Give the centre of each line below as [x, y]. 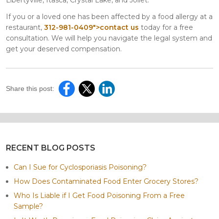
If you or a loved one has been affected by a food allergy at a [109, 16]
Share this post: [30, 88]
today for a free [166, 27]
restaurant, [25, 27]
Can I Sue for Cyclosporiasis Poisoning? [80, 167]
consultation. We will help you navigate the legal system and [109, 38]
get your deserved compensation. [64, 49]
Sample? [28, 206]
